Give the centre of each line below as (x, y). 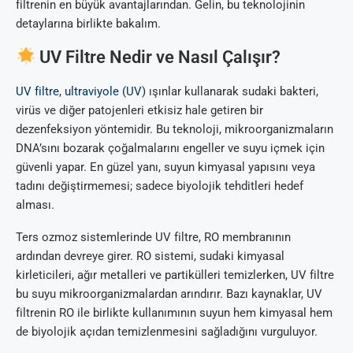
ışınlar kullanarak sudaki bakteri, (232, 92)
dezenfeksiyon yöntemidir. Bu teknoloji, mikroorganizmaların (175, 130)
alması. (35, 205)
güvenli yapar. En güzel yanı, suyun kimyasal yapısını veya (165, 167)
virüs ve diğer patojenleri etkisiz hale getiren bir (139, 111)
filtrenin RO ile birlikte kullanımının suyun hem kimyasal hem (174, 313)
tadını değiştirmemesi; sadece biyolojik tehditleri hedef (160, 186)
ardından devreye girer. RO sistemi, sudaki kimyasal (150, 256)
